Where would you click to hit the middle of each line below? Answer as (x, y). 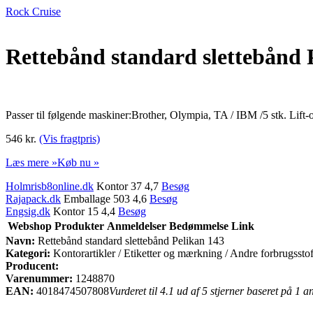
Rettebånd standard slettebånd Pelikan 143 (130, 240)
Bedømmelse (199, 226)
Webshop (30, 226)
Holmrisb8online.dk (50, 186)
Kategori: (28, 253)
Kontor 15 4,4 (84, 211)
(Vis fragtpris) (70, 138)
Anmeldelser (137, 226)
